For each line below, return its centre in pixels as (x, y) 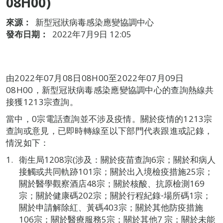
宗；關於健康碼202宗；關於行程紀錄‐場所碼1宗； (115, 195)
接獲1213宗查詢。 (42, 102)
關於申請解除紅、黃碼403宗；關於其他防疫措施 (111, 207)
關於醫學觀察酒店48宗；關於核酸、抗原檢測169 (111, 183)
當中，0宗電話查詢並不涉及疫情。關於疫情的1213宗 (109, 119)
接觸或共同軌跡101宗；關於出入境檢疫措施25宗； (116, 171)
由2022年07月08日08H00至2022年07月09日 (95, 78)
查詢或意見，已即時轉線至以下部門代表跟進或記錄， (110, 131)
